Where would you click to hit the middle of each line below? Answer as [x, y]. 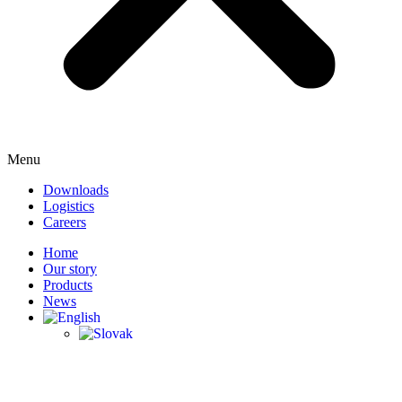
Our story [70, 269]
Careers [65, 222]
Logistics [69, 206]
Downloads [76, 190]
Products [68, 285]
